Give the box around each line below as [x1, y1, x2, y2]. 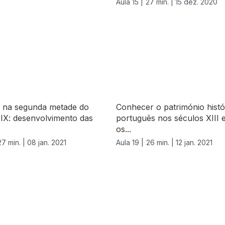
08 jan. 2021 [27, 138, 66, 147]
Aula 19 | [116, 138, 144, 147]
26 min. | [146, 138, 176, 147]
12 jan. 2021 [176, 138, 212, 147]
